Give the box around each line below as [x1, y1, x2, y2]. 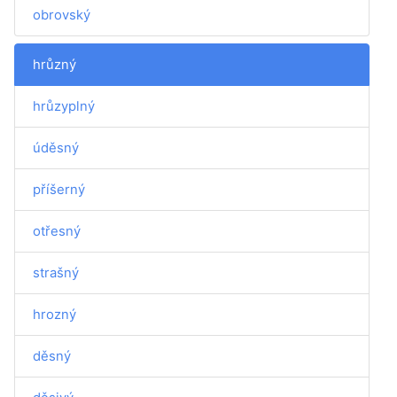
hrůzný [33, 56, 76, 73]
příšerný [33, 181, 85, 198]
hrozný [33, 306, 76, 323]
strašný [33, 264, 79, 281]
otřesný [33, 222, 81, 239]
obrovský [33, 6, 90, 23]
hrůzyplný [33, 97, 95, 114]
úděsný [33, 139, 79, 156]
